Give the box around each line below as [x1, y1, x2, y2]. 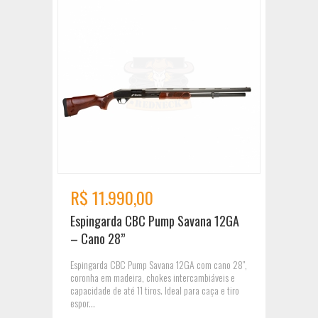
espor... [70, 295, 95, 311]
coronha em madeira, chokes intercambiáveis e [70, 270, 235, 285]
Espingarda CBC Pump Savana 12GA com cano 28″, [70, 257, 247, 273]
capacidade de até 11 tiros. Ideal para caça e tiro [70, 283, 239, 298]
